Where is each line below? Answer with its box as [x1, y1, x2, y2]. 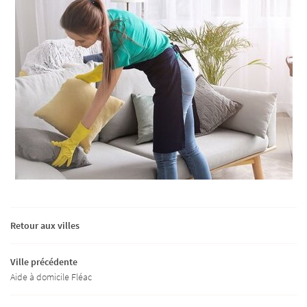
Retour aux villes [10, 219, 79, 232]
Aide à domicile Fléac [10, 270, 92, 283]
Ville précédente [10, 255, 77, 268]
